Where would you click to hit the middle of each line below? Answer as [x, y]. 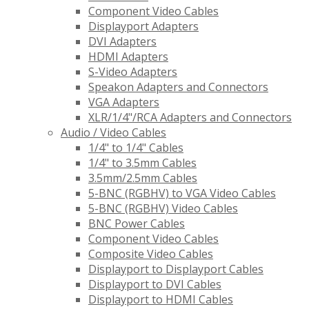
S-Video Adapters [133, 72]
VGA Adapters [124, 102]
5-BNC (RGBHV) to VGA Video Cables [182, 193]
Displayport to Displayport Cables [176, 269]
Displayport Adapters [143, 27]
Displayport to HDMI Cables [161, 300]
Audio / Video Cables [113, 133]
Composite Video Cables [151, 254]
